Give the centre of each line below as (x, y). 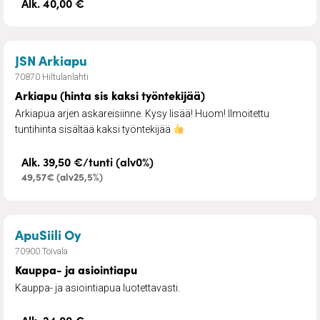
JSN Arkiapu (51, 60)
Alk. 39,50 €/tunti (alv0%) (87, 161)
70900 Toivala (41, 251)
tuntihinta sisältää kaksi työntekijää (94, 129)
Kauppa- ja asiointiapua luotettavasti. (97, 287)
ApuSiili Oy (48, 234)
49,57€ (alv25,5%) (62, 176)
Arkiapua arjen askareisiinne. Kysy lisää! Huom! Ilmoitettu (142, 113)
